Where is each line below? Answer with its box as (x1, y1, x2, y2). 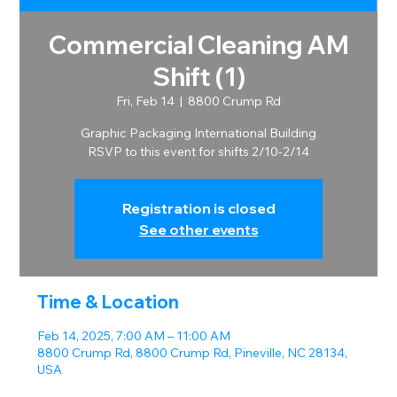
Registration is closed (121, 199, 276, 218)
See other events (138, 221, 259, 239)
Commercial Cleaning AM (48, 29, 349, 61)
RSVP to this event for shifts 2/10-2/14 (88, 144, 309, 160)
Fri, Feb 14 (116, 93, 175, 110)
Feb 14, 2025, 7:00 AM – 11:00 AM (37, 328, 231, 345)
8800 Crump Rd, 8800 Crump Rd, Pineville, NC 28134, (37, 345, 348, 362)
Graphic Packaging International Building (81, 125, 316, 142)
